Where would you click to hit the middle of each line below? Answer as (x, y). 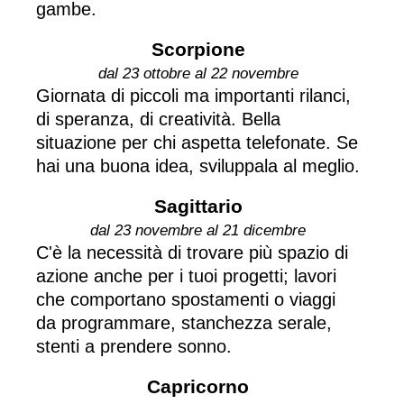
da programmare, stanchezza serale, (184, 322)
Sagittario (198, 206)
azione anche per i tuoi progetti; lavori (186, 275)
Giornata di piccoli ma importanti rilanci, (193, 95)
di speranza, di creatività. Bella (158, 119)
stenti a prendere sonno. (134, 346)
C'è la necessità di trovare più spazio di (192, 252)
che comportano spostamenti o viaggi (186, 299)
